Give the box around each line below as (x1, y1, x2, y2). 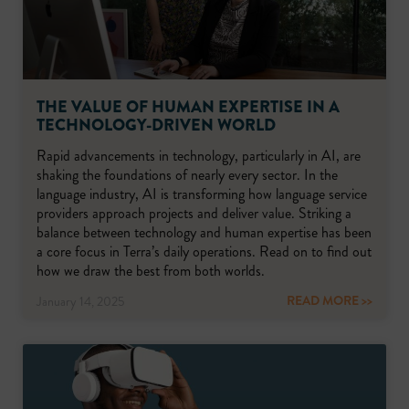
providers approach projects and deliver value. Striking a (37, 203, 351, 224)
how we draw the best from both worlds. (37, 260, 268, 281)
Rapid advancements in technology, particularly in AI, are (37, 145, 361, 166)
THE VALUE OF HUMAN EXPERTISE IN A (37, 95, 340, 119)
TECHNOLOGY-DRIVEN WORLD (37, 113, 276, 137)
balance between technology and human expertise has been (37, 222, 372, 243)
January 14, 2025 (37, 292, 124, 310)
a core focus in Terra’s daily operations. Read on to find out (37, 241, 372, 262)
